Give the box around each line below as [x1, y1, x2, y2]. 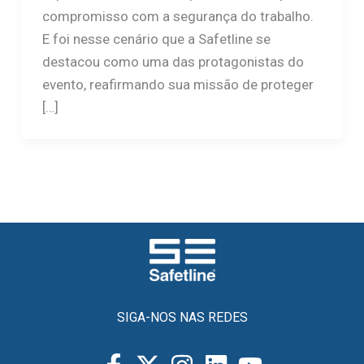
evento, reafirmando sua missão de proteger [41, 76, 314, 93]
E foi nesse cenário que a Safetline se [41, 30, 271, 47]
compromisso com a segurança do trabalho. [41, 7, 314, 24]
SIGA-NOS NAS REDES [116, 310, 248, 326]
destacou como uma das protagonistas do [41, 53, 304, 70]
